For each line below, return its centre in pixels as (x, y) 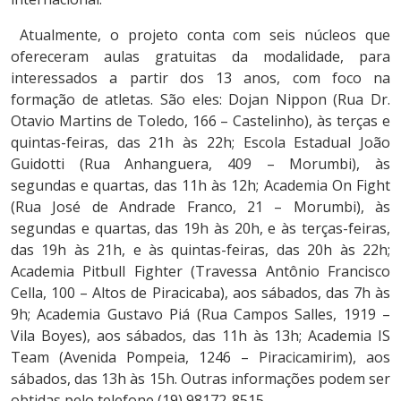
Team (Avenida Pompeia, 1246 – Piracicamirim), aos (200, 357)
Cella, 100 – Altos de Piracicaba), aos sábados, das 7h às (200, 292)
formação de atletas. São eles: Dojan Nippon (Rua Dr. (200, 99)
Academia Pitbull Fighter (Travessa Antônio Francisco (200, 271)
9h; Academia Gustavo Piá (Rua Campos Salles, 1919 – (200, 314)
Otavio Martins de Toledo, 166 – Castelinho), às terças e (200, 120)
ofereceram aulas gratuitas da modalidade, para (200, 56)
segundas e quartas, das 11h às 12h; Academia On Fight (200, 185)
